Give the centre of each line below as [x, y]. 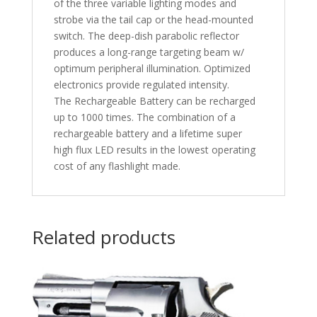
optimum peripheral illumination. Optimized [152, 69]
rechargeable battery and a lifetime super [148, 134]
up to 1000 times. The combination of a [144, 117]
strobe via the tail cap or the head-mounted [153, 20]
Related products [103, 237]
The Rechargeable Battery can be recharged [154, 101]
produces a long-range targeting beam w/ [149, 52]
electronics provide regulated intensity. [141, 85]
